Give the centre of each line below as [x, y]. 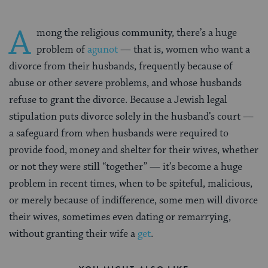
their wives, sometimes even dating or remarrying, [120, 217]
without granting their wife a [73, 234]
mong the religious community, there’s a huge [137, 33]
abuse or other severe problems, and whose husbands [125, 83]
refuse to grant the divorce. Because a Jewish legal [118, 100]
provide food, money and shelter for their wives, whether [134, 150]
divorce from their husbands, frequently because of [121, 67]
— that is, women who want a [184, 50]
